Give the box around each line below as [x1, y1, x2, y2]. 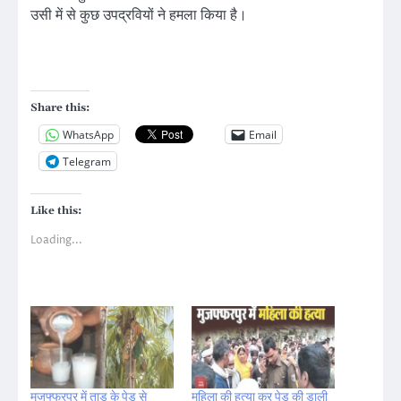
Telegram [63, 153, 111, 169]
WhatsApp [63, 126, 114, 142]
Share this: [30, 101, 90, 115]
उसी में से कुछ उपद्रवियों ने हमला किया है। [30, 4, 247, 25]
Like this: [30, 204, 81, 218]
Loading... [30, 233, 82, 249]
